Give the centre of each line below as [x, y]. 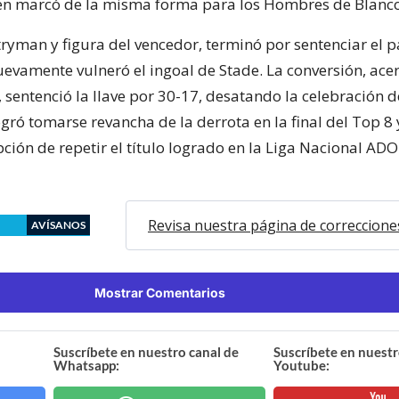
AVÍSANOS [58, 224]
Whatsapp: [87, 365]
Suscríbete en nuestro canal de [147, 351]
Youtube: [301, 365]
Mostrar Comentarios [159, 292]
